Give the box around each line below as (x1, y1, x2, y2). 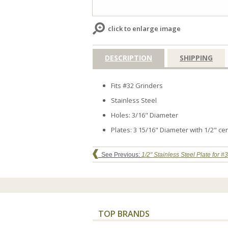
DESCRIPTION (105, 52, 152, 63)
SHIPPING (180, 52, 213, 63)
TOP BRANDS (98, 208, 150, 220)
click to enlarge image (108, 24, 181, 33)
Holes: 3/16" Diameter (111, 110, 178, 120)
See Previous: (98, 151, 141, 159)
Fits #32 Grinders (111, 80, 163, 90)
